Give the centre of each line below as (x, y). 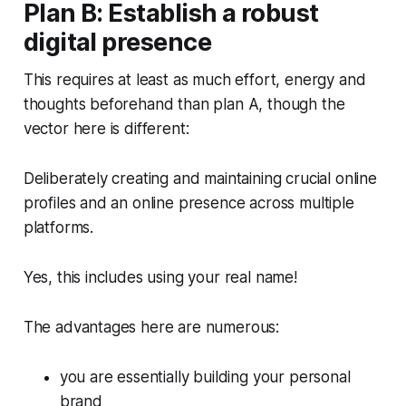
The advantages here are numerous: (151, 328)
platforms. (58, 228)
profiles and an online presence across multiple (188, 203)
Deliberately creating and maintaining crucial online (200, 179)
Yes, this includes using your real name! (160, 278)
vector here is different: (106, 129)
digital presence (117, 43)
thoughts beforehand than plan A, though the (184, 105)
